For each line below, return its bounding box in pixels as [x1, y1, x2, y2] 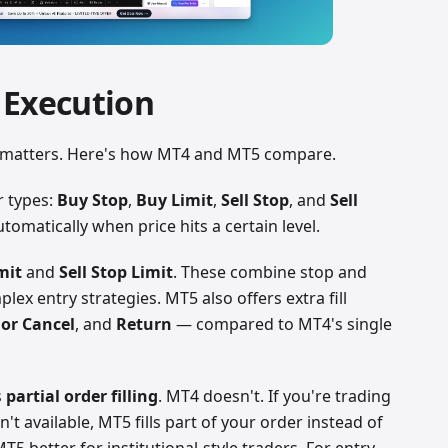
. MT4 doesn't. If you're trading [158, 384, 392, 407]
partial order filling [6, 384, 159, 407]
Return [116, 312, 173, 335]
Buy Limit [136, 188, 214, 211]
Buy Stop [57, 188, 129, 211]
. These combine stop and [173, 260, 368, 283]
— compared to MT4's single [172, 312, 393, 335]
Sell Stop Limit [59, 260, 174, 283]
